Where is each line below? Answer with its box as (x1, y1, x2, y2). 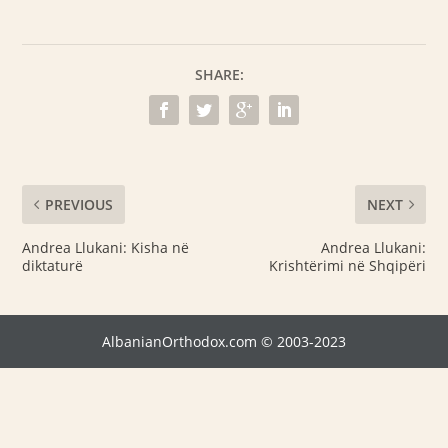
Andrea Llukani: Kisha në (22, 238, 190, 257)
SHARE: (194, 65, 244, 84)
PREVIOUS (45, 195, 114, 214)
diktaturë (22, 256, 84, 275)
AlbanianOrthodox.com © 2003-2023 (102, 332, 346, 351)
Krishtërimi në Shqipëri (268, 256, 426, 275)
